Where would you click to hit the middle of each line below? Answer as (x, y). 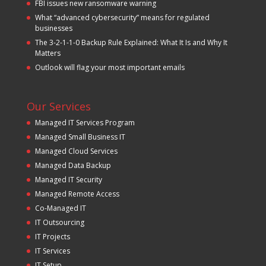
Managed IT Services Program (85, 123)
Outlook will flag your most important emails (110, 67)
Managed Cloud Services (76, 151)
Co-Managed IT (60, 208)
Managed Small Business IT (80, 137)
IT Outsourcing (59, 222)
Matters (47, 53)
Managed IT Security (68, 180)
